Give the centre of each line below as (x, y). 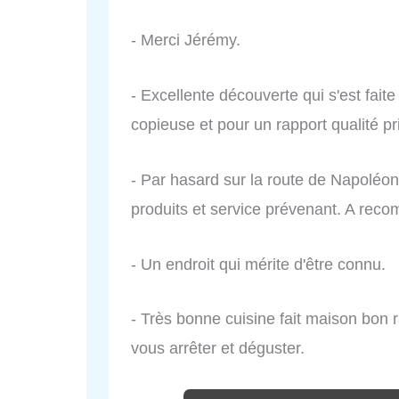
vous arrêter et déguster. (218, 349)
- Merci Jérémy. (186, 41)
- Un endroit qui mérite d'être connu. (258, 264)
